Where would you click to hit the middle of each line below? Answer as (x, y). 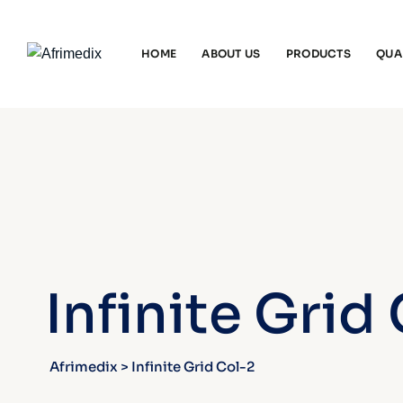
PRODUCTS (318, 54)
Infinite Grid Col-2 (193, 367)
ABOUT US (231, 54)
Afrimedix (84, 367)
